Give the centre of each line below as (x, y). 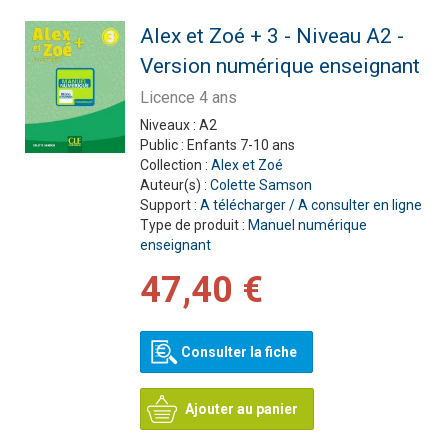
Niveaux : (169, 125)
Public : (163, 145)
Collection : (175, 165)
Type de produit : (193, 225)
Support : (169, 205)
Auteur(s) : (174, 185)
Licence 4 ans (188, 97)
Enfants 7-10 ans (240, 145)
